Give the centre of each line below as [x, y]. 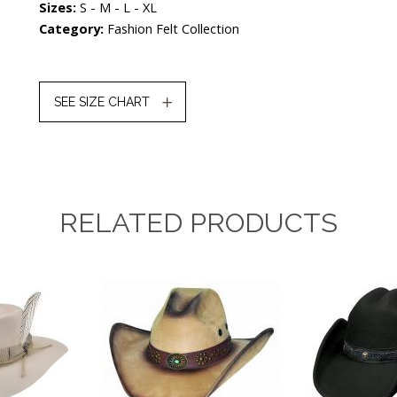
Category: [73, 29]
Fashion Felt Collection [173, 29]
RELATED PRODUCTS [198, 222]
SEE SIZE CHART [102, 102]
